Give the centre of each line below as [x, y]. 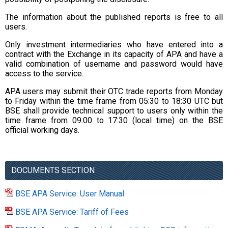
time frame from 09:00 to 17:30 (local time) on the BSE [114, 120]
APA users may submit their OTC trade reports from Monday [114, 91]
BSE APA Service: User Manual [70, 194]
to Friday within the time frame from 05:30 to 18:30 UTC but [114, 101]
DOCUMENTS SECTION [53, 170]
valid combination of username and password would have [114, 64]
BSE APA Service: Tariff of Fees [72, 212]
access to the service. [44, 74]
